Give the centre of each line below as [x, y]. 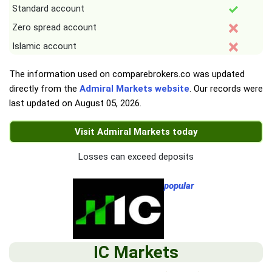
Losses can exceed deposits [136, 157]
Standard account [48, 9]
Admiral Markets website [134, 89]
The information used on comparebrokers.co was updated [127, 74]
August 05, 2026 [107, 104]
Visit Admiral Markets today [136, 132]
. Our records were [226, 89]
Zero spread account [54, 28]
